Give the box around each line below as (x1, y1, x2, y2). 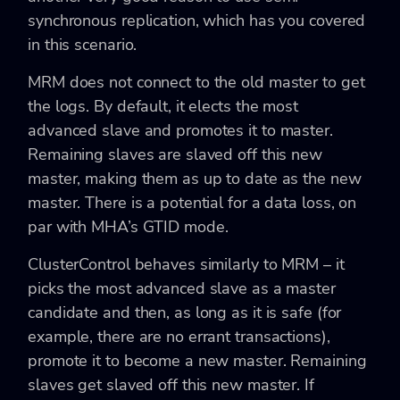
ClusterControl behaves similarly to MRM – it (28, 253, 345, 275)
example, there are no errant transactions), (28, 325, 330, 347)
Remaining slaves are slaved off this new (28, 143, 322, 165)
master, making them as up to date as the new (28, 167, 362, 189)
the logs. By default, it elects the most (28, 95, 298, 117)
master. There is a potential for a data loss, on (28, 191, 357, 213)
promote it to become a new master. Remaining (28, 349, 367, 371)
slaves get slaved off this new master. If (28, 373, 314, 396)
